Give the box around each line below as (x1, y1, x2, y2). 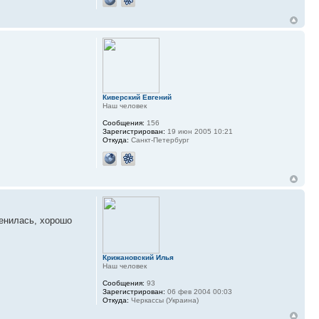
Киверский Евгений (102, 93, 172, 102)
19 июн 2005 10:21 (164, 127, 233, 136)
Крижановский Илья (102, 253, 174, 262)
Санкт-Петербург (128, 136, 189, 145)
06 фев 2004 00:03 (164, 288, 232, 296)
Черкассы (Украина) (128, 296, 199, 305)
